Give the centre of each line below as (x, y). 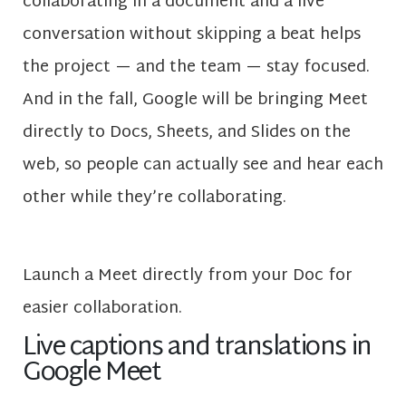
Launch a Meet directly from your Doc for (188, 276)
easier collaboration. (102, 309)
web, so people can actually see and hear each (203, 165)
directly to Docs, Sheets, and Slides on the (187, 132)
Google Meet (95, 373)
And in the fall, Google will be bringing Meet (195, 100)
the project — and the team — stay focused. (196, 67)
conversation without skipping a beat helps (192, 34)
